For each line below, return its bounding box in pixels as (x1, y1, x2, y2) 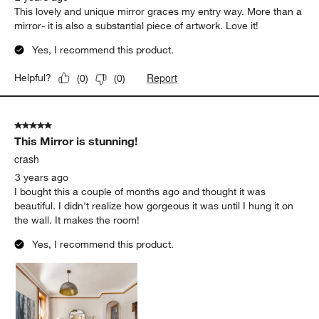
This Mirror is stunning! (14, 134, 138, 149)
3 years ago (15, 171, 69, 184)
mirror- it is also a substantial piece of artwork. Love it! (14, 19, 259, 33)
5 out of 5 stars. (14, 119, 85, 132)
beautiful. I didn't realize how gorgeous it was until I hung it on (14, 199, 294, 213)
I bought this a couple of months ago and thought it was (14, 185, 266, 199)
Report (147, 70, 178, 85)
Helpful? (14, 71, 52, 85)
